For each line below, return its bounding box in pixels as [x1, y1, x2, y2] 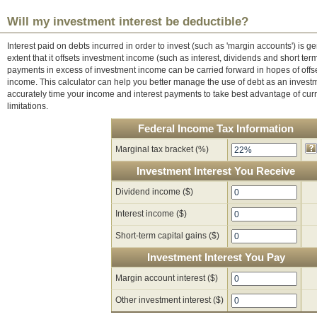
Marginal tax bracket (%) [115, 144, 209, 154]
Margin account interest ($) [115, 273, 218, 283]
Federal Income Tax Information [138, 122, 294, 134]
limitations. [7, 101, 48, 111]
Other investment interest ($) [115, 295, 224, 305]
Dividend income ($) [115, 187, 193, 197]
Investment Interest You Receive [137, 165, 295, 177]
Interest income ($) [115, 209, 187, 219]
